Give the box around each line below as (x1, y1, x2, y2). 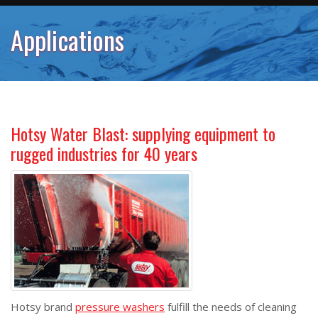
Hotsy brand (11, 300, 75, 314)
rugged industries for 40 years (11, 141, 197, 166)
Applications (11, 21, 124, 58)
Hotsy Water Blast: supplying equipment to (11, 121, 275, 146)
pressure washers (75, 300, 165, 314)
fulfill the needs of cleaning (165, 300, 297, 314)
